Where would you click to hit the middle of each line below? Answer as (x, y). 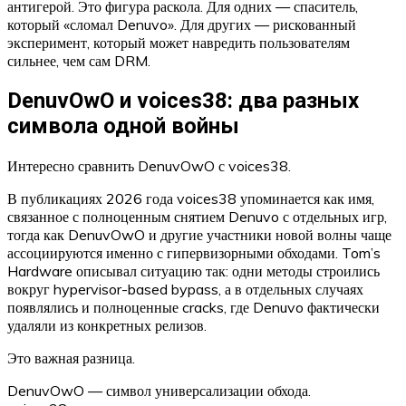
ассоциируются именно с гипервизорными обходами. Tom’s (194, 253)
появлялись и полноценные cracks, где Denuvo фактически (193, 308)
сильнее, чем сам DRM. (79, 61)
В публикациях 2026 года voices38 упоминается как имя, (191, 199)
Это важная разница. (71, 358)
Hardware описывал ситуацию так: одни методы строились (193, 271)
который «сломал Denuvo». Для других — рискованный (182, 25)
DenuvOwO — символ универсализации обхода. (159, 391)
